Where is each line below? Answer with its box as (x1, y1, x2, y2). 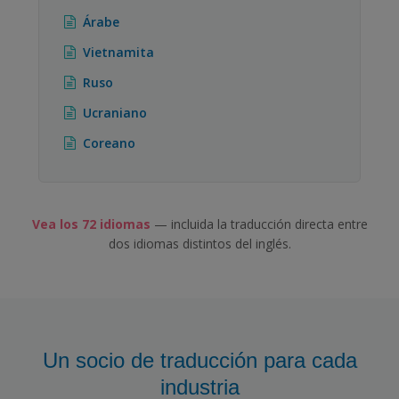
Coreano (83, 134, 135, 151)
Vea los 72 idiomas (31, 215, 151, 232)
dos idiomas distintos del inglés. (108, 234, 291, 252)
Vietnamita (83, 43, 154, 61)
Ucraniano (83, 103, 147, 121)
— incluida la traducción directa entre (150, 215, 368, 232)
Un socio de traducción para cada (42, 347, 357, 372)
